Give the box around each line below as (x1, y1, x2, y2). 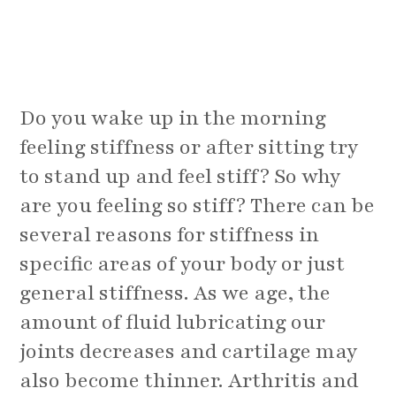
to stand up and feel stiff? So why (19, 163, 341, 191)
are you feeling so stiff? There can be (19, 192, 376, 220)
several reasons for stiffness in (19, 221, 320, 249)
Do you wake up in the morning (19, 104, 327, 133)
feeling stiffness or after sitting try (19, 133, 359, 162)
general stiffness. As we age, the (19, 279, 331, 308)
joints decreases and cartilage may (19, 338, 358, 366)
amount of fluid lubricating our (19, 308, 326, 337)
